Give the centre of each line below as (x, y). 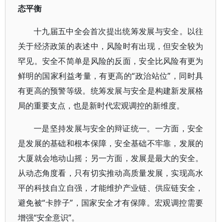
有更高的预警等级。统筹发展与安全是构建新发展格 (111, 91)
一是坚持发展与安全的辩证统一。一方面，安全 (119, 128)
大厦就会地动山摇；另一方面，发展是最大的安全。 (111, 158)
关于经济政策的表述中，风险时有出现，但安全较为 (111, 46)
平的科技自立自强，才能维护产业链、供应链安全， (111, 188)
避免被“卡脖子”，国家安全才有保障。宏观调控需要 (111, 203)
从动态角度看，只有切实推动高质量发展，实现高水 (111, 173)
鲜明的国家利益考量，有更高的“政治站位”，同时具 (111, 76)
